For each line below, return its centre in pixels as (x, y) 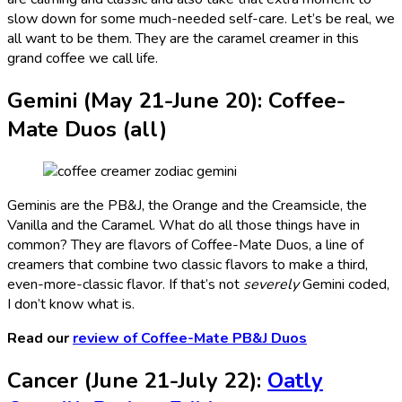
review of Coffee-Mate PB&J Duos (190, 338)
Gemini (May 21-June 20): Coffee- (176, 100)
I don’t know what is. (71, 304)
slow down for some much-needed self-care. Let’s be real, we (201, 18)
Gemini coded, (344, 284)
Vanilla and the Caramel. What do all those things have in (184, 225)
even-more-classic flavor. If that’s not (125, 284)
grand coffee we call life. (83, 58)
